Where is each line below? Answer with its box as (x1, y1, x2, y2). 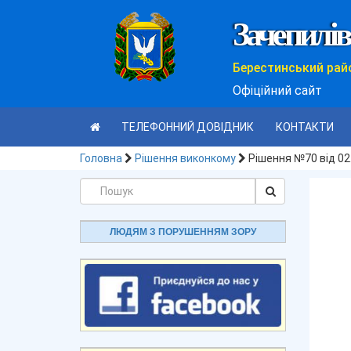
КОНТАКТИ (275, 121, 334, 133)
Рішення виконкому (135, 152, 236, 165)
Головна (80, 152, 122, 165)
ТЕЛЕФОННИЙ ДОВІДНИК (121, 121, 254, 133)
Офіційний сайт (233, 83, 322, 98)
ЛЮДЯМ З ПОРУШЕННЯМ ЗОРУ (109, 226, 256, 237)
